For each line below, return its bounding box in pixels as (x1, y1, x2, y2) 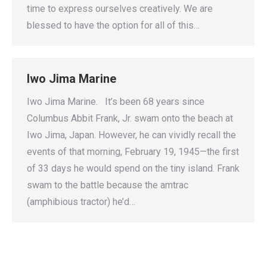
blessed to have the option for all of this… (27, 20, 200, 32)
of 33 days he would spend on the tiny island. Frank (27, 163, 240, 174)
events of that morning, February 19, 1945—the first (27, 146, 239, 157)
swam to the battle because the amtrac (27, 179, 188, 191)
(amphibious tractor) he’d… (27, 196, 135, 207)
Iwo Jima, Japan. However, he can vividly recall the (27, 129, 236, 141)
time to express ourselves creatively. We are (27, 3, 213, 15)
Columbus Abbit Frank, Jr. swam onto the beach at (27, 113, 233, 124)
